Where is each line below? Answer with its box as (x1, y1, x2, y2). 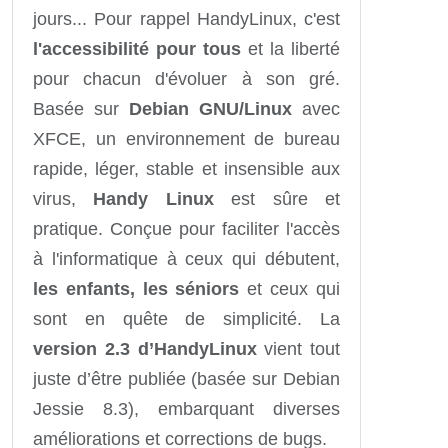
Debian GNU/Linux (129, 98, 292, 119)
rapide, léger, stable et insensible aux (33, 158, 340, 179)
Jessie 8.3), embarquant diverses (33, 398, 340, 419)
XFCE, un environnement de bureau (33, 128, 340, 149)
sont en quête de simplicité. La (33, 308, 340, 329)
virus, (33, 188, 94, 209)
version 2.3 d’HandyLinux (33, 338, 257, 359)
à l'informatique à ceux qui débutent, (33, 248, 340, 269)
